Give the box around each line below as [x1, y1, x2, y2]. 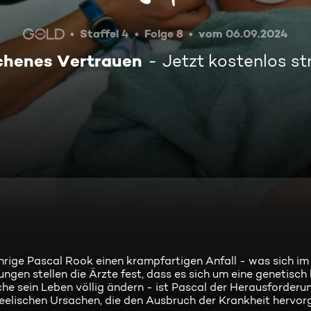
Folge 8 [144, 26, 183, 40]
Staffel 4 [80, 26, 129, 40]
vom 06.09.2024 [199, 26, 288, 40]
